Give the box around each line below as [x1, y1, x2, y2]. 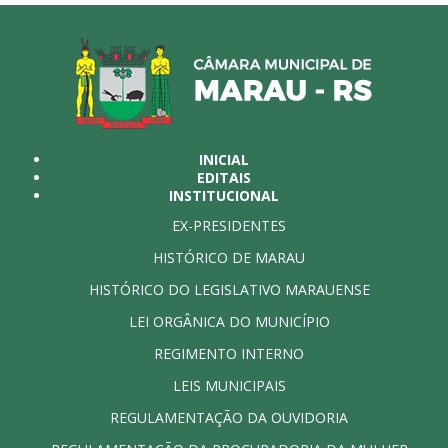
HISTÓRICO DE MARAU [153, 247, 305, 267]
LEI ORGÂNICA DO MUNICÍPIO [128, 311, 330, 331]
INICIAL [199, 149, 249, 169]
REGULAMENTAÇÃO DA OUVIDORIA [110, 407, 348, 427]
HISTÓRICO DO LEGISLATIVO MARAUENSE [88, 279, 370, 299]
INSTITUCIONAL [169, 185, 279, 205]
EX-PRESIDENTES [172, 215, 286, 235]
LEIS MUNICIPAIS [172, 375, 286, 395]
